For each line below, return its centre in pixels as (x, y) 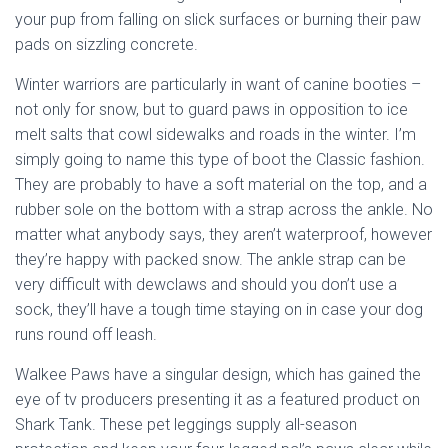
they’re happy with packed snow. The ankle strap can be (210, 259)
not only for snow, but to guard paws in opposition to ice (211, 109)
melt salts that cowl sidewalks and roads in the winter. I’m (215, 134)
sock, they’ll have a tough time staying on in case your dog (219, 309)
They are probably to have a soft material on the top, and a (221, 184)
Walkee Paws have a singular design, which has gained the (218, 374)
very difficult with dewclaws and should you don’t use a (206, 284)
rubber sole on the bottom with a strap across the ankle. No (224, 209)
